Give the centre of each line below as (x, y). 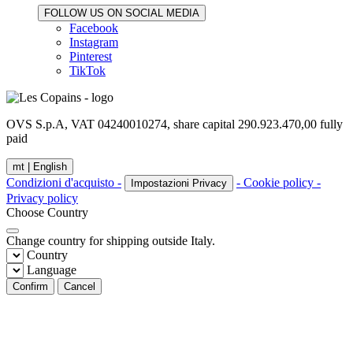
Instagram (94, 42)
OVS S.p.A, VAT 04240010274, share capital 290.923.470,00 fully (175, 124)
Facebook (94, 28)
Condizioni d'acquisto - (64, 182)
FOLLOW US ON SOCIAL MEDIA (122, 13)
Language (52, 269)
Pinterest (91, 56)
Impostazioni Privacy (179, 183)
